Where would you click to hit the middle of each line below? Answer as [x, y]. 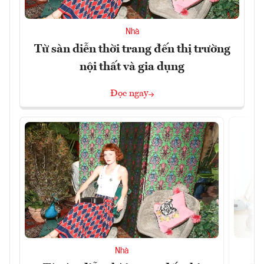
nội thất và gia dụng [132, 67]
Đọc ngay [129, 93]
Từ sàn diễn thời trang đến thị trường [132, 49]
